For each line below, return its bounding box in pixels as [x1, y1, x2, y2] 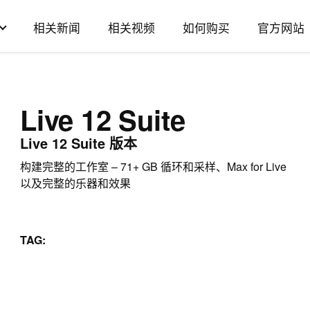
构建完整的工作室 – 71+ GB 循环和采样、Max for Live [20, 158, 286, 174]
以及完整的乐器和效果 [20, 175, 131, 191]
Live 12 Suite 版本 [20, 133, 137, 153]
